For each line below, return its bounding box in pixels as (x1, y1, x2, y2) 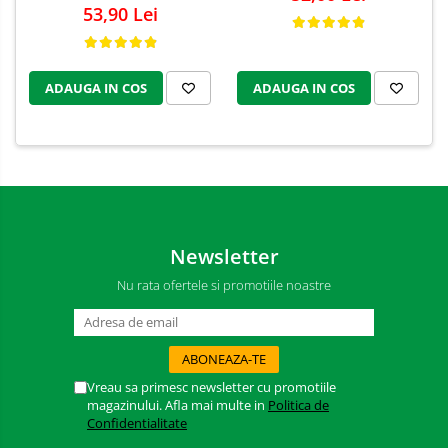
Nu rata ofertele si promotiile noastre (117, 276, 331, 295)
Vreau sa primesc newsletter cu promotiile (87, 378, 336, 397)
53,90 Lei (82, 2, 158, 27)
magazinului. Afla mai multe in (87, 396, 268, 415)
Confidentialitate (87, 414, 187, 433)
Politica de (268, 396, 329, 415)
